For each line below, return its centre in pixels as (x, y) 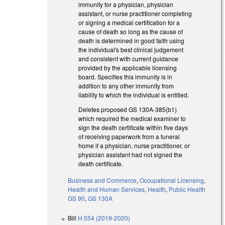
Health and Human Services (106, 189)
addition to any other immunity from (126, 86)
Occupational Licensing (172, 180)
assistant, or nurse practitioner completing (135, 14)
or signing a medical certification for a (129, 23)
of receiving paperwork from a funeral (129, 136)
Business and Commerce (102, 180)
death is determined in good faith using (132, 41)
